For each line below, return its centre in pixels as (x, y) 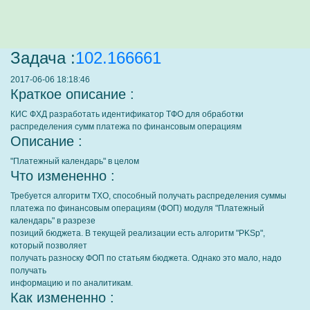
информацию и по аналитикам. (72, 283)
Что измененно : (63, 176)
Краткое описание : (72, 94)
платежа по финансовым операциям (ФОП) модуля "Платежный (137, 208)
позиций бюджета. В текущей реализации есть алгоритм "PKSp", (138, 233)
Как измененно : (62, 298)
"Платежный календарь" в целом (75, 161)
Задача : (43, 58)
